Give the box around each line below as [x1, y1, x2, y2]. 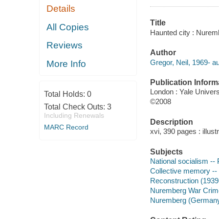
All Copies [46, 22, 89, 32]
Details [46, 3, 76, 14]
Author [150, 48, 176, 57]
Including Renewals [44, 111, 104, 120]
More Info [46, 58, 87, 69]
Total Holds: [44, 90, 87, 99]
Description [150, 117, 193, 126]
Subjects [150, 147, 183, 156]
